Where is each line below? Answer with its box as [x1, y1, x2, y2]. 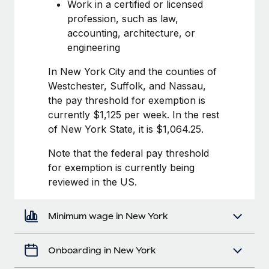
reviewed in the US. [48, 175, 137, 188]
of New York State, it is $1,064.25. [48, 122, 204, 135]
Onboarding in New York [48, 244, 156, 255]
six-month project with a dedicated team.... [29, 12, 180, 21]
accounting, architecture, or [67, 26, 195, 39]
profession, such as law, [67, 12, 178, 25]
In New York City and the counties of [48, 65, 217, 77]
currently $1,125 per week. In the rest [48, 108, 219, 121]
